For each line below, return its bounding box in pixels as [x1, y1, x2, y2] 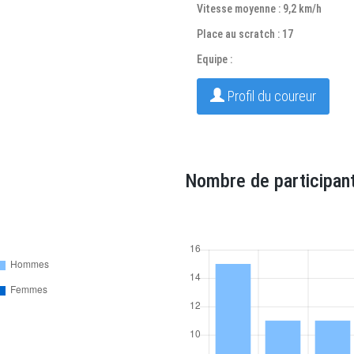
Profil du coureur [224, 88, 316, 104]
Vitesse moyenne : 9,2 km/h [197, 2, 322, 15]
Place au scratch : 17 [197, 28, 293, 40]
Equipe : [197, 53, 232, 66]
